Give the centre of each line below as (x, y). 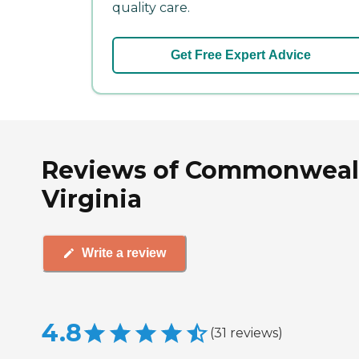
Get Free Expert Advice (240, 54)
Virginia (92, 199)
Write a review (124, 253)
